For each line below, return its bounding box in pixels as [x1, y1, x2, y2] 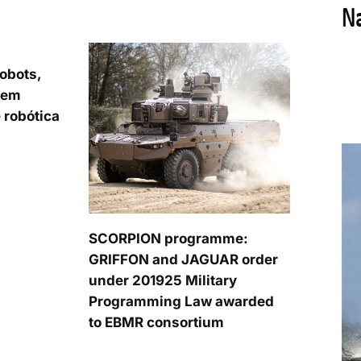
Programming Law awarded [89, 293, 275, 309]
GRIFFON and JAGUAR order [89, 251, 279, 268]
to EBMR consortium [89, 313, 225, 330]
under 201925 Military [89, 272, 238, 288]
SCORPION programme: [89, 230, 249, 247]
